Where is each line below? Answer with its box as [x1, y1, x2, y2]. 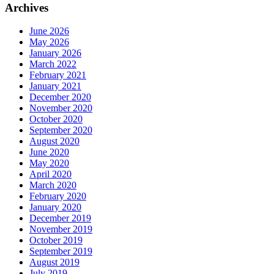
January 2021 [29, 81, 81, 92]
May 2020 [29, 158, 69, 169]
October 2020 [29, 114, 83, 125]
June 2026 [29, 26, 69, 37]
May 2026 [29, 37, 69, 48]
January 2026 [29, 48, 81, 59]
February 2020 [29, 191, 86, 202]
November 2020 [29, 103, 92, 114]
